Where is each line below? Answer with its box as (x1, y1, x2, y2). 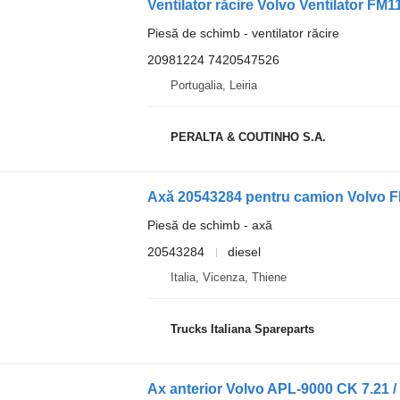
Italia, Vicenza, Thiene (170, 271, 287, 284)
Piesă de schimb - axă (146, 218, 272, 232)
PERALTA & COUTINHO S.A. (170, 129, 326, 144)
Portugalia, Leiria (170, 79, 257, 92)
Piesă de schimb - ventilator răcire (146, 26, 339, 40)
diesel (227, 245, 261, 259)
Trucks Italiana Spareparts (170, 321, 314, 336)
